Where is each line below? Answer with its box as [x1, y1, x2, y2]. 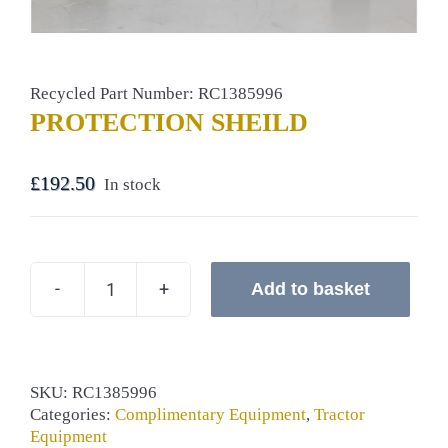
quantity [109, 332, 168, 352]
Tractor [314, 404, 365, 424]
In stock [104, 174, 161, 194]
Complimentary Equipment [115, 404, 306, 424]
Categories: [30, 404, 115, 424]
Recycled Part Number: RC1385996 [30, 83, 283, 103]
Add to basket [251, 278, 370, 299]
